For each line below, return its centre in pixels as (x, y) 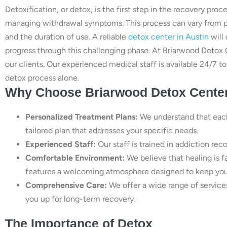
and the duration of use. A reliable (67, 36)
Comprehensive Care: (66, 185)
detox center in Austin (168, 36)
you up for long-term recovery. (80, 199)
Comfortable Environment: (75, 158)
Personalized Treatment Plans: (82, 117)
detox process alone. (42, 78)
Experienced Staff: (61, 144)
